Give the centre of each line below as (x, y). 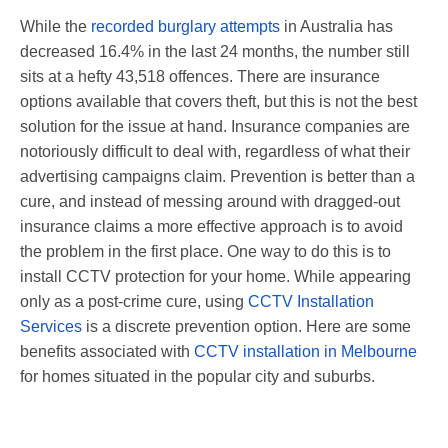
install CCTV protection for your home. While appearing (215, 276)
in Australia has (336, 26)
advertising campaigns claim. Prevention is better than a (217, 176)
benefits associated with (107, 351)
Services (51, 326)
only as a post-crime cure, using (134, 301)
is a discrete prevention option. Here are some (246, 326)
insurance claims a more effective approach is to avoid (211, 226)
